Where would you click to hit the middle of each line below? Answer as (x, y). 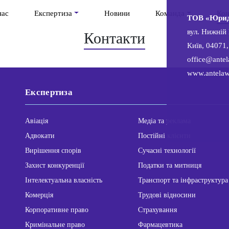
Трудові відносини (167, 195)
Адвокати (40, 136)
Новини (117, 14)
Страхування (157, 210)
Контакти (114, 38)
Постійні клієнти (164, 136)
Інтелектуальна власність (64, 180)
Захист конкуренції (55, 166)
